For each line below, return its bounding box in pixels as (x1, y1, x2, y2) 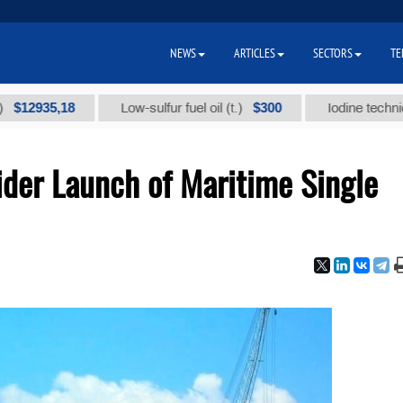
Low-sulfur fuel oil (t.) (73, 101, 199, 115)
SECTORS (313, 45, 353, 61)
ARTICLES (234, 45, 275, 61)
